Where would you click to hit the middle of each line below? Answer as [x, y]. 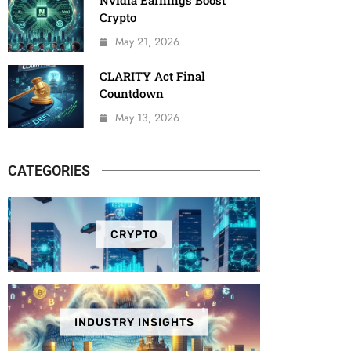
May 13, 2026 [147, 117]
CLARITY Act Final [152, 76]
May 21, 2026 [147, 42]
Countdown [131, 93]
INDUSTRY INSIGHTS [134, 322]
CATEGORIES [49, 170]
